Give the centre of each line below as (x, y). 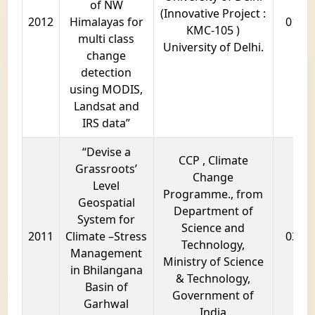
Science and (213, 228)
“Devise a (106, 152)
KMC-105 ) (213, 31)
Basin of (106, 287)
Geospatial (106, 203)
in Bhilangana (106, 270)
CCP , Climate (213, 161)
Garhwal (107, 304)
